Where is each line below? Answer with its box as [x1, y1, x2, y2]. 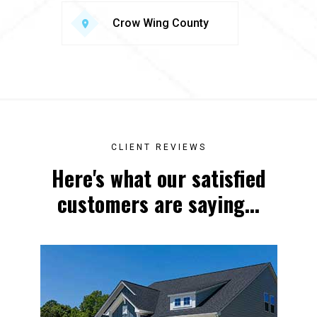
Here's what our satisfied [51, 162, 266, 194]
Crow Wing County [112, 16, 209, 30]
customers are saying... [57, 188, 260, 219]
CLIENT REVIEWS [110, 142, 207, 152]
